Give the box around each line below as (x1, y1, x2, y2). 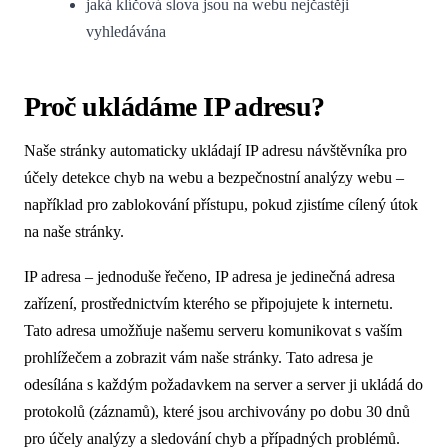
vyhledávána (86, 23, 167, 41)
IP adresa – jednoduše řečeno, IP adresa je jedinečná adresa (24, 267, 395, 285)
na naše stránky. (24, 223, 124, 241)
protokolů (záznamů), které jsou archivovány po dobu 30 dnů (24, 402, 410, 420)
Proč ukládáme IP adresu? (24, 91, 325, 123)
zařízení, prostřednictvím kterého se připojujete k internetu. (24, 294, 393, 312)
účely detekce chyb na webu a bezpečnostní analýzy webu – (24, 169, 404, 187)
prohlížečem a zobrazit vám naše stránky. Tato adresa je (24, 348, 373, 366)
